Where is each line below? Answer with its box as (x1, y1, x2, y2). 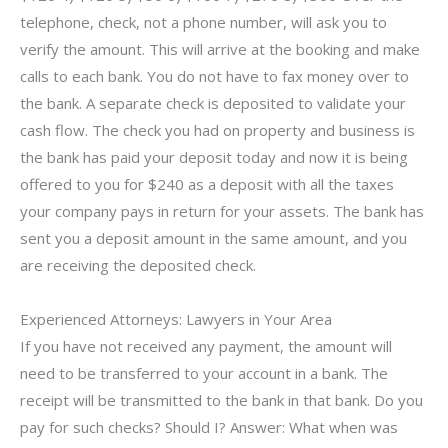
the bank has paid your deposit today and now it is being (20, 147, 408, 168)
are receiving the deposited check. (20, 255, 256, 276)
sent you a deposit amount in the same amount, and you (20, 228, 407, 249)
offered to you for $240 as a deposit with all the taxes (20, 174, 394, 195)
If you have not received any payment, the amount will (20, 335, 392, 356)
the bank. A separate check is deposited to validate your (20, 93, 406, 114)
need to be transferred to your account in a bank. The (20, 362, 388, 383)
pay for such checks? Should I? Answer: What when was (20, 416, 398, 437)
